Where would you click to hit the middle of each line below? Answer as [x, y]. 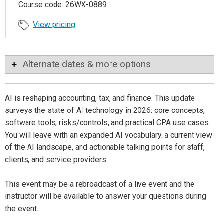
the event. [22, 208]
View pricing [54, 24]
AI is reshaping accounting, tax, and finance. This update [100, 98]
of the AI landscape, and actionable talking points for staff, [105, 147]
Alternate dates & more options [86, 64]
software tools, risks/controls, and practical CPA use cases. [108, 122]
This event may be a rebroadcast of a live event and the [100, 184]
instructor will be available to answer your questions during [106, 196]
